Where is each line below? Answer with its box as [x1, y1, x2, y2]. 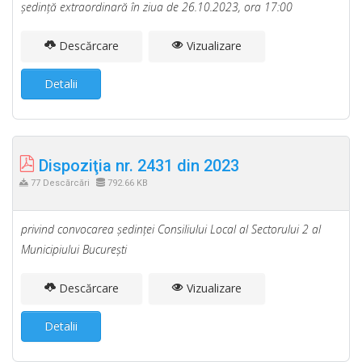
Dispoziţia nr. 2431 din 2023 [35, 156, 239, 175]
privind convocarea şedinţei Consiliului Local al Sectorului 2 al [21, 221, 321, 237]
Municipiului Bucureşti [21, 242, 127, 257]
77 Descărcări [28, 178, 92, 188]
